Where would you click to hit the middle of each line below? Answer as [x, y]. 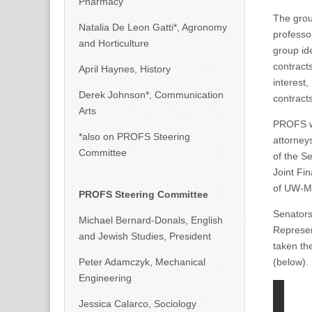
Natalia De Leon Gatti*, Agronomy [153, 27]
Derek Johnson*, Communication [151, 95]
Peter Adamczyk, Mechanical [142, 262]
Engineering [105, 278]
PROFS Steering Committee [143, 194]
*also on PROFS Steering [134, 136]
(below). [291, 262]
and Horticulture [114, 43]
